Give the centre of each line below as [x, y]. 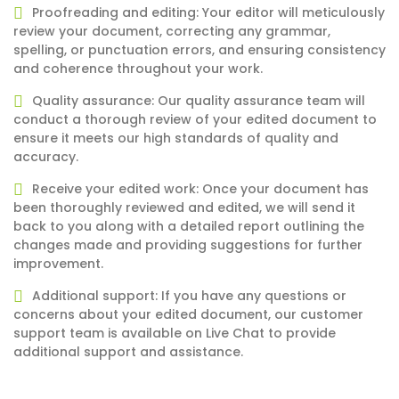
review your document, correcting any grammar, [172, 32]
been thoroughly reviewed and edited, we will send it [184, 208]
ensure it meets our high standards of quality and [176, 138]
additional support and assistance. [128, 352]
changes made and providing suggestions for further [188, 245]
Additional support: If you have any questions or [189, 296]
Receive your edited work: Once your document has [200, 189]
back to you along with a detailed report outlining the [189, 227]
